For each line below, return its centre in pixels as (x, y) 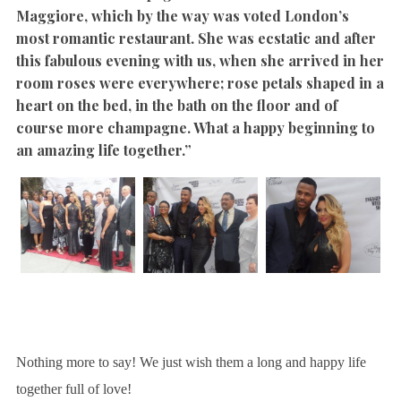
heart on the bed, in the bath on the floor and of (176, 106)
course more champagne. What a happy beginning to (195, 128)
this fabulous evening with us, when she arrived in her (200, 61)
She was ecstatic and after (285, 38)
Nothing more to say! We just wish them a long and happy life (191, 363)
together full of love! (73, 389)
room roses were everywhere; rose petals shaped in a (200, 83)
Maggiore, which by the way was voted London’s (182, 16)
